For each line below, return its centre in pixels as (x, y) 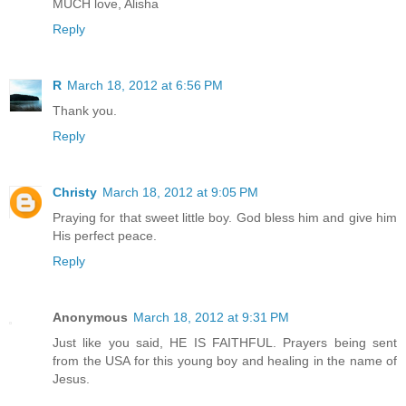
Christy (75, 192)
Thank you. (85, 110)
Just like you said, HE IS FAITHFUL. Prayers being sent (225, 342)
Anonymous (90, 317)
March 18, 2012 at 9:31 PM (211, 317)
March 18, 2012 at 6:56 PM (145, 85)
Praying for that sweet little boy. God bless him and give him (225, 217)
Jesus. (71, 378)
